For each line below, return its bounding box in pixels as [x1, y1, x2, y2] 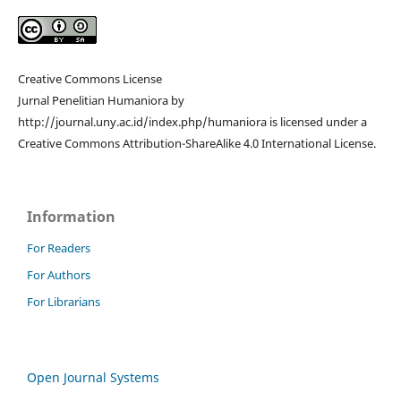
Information [27, 207, 115, 227]
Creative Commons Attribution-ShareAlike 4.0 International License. [17, 135, 376, 152]
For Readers [27, 240, 90, 257]
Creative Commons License [17, 71, 162, 88]
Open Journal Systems [27, 369, 159, 386]
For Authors [27, 267, 90, 284]
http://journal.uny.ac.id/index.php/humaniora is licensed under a [17, 114, 367, 131]
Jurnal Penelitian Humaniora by [17, 92, 184, 109]
